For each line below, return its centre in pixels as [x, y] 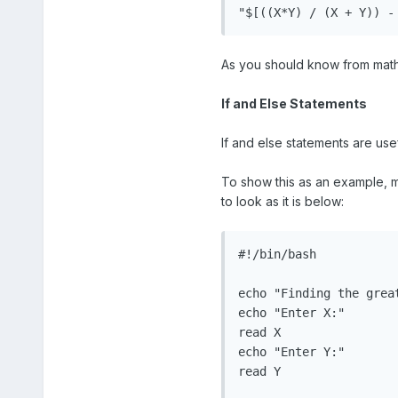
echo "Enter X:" [291, 313]
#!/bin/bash [277, 255]
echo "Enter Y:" [291, 352]
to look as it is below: [282, 202]
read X [259, 333]
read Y [259, 372]
